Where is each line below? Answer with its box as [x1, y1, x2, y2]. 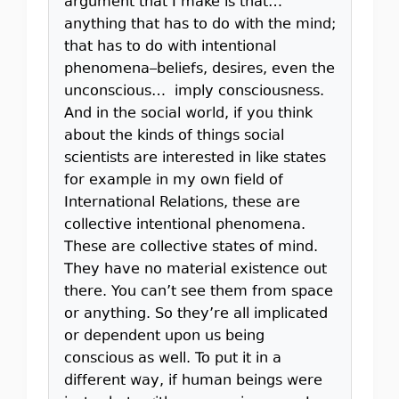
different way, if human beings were [63, 370, 322, 392]
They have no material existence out [63, 259, 327, 281]
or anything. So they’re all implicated [63, 304, 328, 325]
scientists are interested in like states [63, 148, 326, 169]
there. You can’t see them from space [63, 281, 333, 303]
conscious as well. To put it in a [63, 348, 281, 370]
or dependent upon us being [63, 326, 265, 347]
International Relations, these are [63, 192, 300, 214]
